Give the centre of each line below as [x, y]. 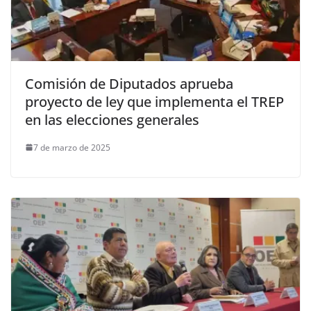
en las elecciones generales [112, 119]
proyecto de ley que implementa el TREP [154, 101]
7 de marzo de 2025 [72, 147]
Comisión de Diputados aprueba [129, 83]
